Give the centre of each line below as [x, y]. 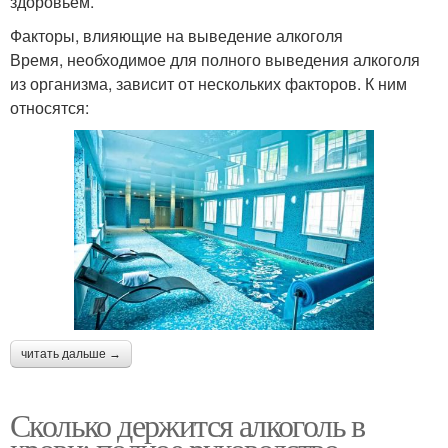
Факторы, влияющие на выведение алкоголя [176, 35]
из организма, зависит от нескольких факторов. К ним [208, 83]
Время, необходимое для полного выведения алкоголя [215, 59]
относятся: [49, 107]
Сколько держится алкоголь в [187, 424]
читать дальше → [71, 353]
